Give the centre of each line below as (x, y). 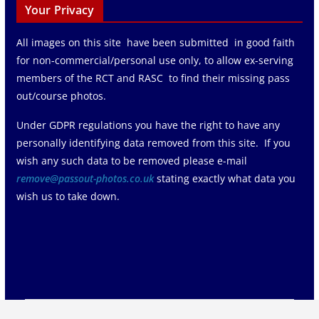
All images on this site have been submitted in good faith (155, 42)
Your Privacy (59, 10)
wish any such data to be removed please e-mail (131, 160)
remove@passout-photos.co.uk (85, 178)
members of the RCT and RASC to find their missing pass (153, 78)
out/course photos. (62, 95)
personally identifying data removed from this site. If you (153, 142)
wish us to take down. (68, 196)
